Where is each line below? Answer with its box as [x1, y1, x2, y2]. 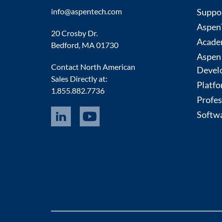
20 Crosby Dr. [51, 28, 98, 38]
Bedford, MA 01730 [51, 40, 119, 50]
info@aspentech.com [51, 6, 122, 16]
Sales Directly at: [51, 74, 108, 84]
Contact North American [51, 62, 136, 72]
